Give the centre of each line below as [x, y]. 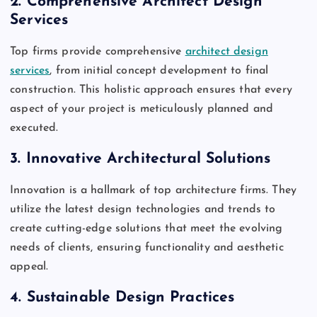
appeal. [29, 266]
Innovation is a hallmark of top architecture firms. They [153, 190]
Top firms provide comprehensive [98, 51]
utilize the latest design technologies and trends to [143, 209]
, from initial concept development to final [159, 70]
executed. [34, 128]
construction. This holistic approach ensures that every [151, 90]
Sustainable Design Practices [131, 298]
